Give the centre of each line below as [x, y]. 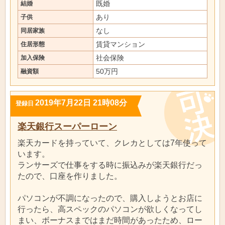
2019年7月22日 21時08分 [81, 102]
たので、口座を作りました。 [70, 176]
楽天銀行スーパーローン [67, 127]
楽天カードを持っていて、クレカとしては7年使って [112, 143]
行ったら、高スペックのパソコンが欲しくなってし [110, 209]
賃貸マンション [121, 44]
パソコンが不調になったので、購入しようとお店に [110, 198]
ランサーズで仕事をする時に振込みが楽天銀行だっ [110, 165]
